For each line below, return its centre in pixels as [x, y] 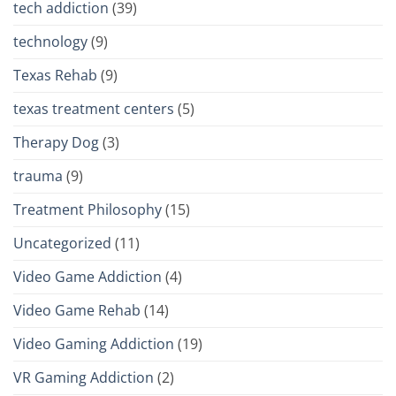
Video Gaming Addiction [94, 343]
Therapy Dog [56, 142]
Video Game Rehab [77, 310]
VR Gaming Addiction [84, 377]
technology [50, 41]
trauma [38, 175]
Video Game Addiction [88, 276]
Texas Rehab [55, 75]
